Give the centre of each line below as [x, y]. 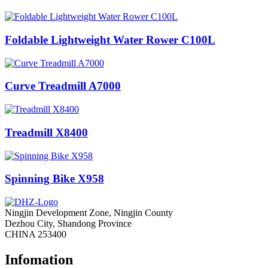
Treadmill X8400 [46, 132]
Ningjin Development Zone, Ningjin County [89, 213]
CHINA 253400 [36, 234]
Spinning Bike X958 [54, 179]
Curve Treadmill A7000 [63, 86]
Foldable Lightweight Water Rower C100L [110, 40]
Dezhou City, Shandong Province [68, 224]
